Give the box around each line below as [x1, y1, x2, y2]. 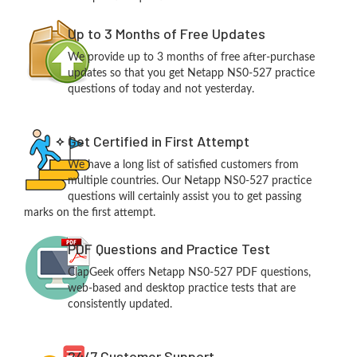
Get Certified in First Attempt [67, 131, 249, 150]
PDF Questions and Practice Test [67, 239, 270, 257]
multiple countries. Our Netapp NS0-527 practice [67, 175, 312, 186]
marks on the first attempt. [24, 206, 155, 218]
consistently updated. [67, 298, 172, 310]
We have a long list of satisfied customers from [67, 159, 299, 171]
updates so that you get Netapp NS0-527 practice [67, 67, 315, 79]
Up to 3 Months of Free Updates [67, 24, 265, 42]
